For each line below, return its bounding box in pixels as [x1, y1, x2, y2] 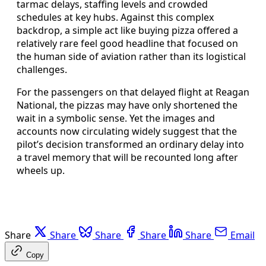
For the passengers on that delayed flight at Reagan [17, 85, 249, 99]
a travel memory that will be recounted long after [17, 150, 238, 164]
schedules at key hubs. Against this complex [17, 10, 214, 24]
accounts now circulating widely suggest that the [17, 124, 237, 138]
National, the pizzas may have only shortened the [17, 98, 237, 112]
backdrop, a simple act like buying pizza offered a [17, 23, 238, 37]
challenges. [17, 62, 67, 76]
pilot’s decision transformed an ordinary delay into [17, 137, 244, 151]
